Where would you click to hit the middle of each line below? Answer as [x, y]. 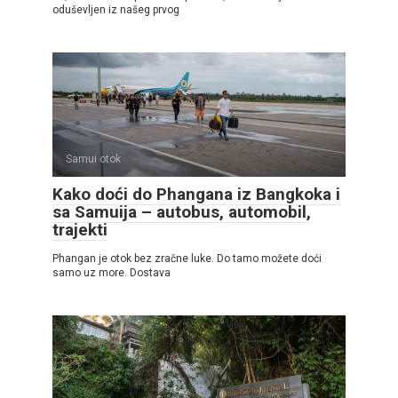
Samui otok [93, 159]
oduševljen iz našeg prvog [116, 10]
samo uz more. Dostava [111, 273]
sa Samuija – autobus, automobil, [182, 212]
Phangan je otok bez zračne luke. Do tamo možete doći [187, 259]
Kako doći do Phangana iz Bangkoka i [196, 195]
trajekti [80, 230]
